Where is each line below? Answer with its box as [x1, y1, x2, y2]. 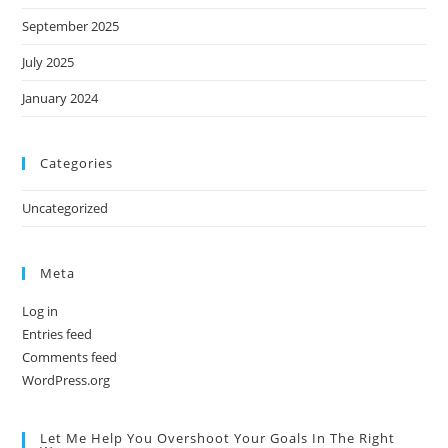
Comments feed [22, 347, 118, 366]
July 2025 [22, 52, 75, 71]
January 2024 [22, 88, 99, 107]
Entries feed [22, 324, 93, 343]
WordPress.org [22, 370, 111, 389]
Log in [22, 301, 59, 320]
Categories [40, 153, 114, 172]
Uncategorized [22, 198, 109, 217]
